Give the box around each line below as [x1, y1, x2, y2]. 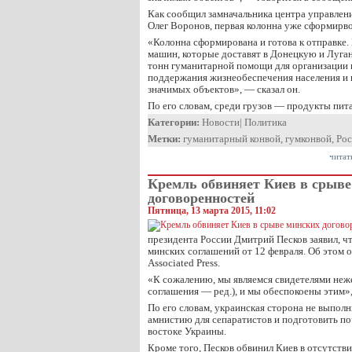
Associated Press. [148, 257, 220, 269]
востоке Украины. [148, 325, 226, 337]
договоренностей [148, 190, 255, 206]
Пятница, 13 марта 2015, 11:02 [148, 205, 276, 216]
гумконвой [285, 133, 332, 145]
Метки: [148, 133, 181, 145]
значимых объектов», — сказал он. [148, 83, 300, 95]
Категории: [148, 116, 200, 128]
